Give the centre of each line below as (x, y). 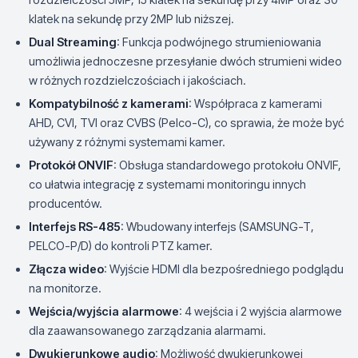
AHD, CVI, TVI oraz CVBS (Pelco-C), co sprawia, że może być (186, 123)
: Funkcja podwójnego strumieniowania (219, 42)
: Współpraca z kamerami (255, 103)
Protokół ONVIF (71, 165)
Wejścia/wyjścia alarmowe (104, 311)
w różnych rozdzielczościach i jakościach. (137, 80)
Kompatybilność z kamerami (109, 103)
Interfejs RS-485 (75, 227)
